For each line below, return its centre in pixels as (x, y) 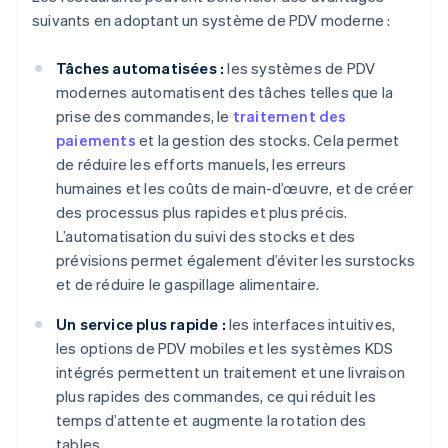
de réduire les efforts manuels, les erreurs (201, 164)
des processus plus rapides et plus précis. (202, 212)
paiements (96, 140)
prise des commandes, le (144, 116)
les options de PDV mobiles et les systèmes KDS (225, 348)
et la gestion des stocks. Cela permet (267, 140)
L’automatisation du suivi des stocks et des (206, 236)
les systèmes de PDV (300, 68)
